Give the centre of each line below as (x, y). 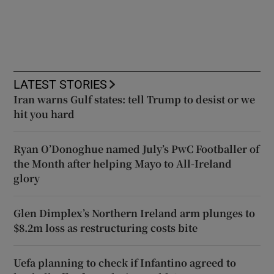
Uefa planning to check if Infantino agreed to (125, 262)
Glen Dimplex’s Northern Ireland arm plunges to (135, 213)
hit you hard (44, 114)
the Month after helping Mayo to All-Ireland (123, 163)
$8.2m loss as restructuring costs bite (106, 228)
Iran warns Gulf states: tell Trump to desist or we (135, 99)
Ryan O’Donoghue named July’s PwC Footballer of (137, 149)
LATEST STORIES (61, 84)
